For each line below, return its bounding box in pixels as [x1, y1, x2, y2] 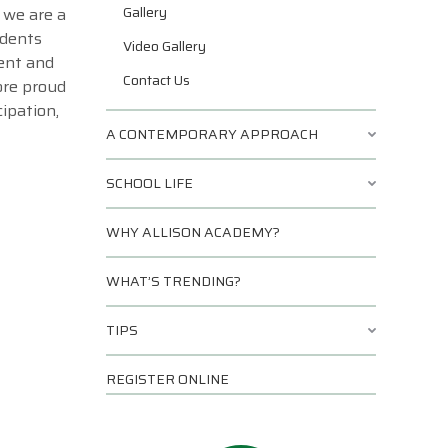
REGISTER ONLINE [106, 368, 229, 391]
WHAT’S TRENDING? [106, 270, 241, 293]
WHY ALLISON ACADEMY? [106, 221, 280, 244]
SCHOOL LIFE [106, 172, 193, 195]
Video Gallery [123, 35, 206, 58]
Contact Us [123, 69, 190, 92]
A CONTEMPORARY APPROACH [106, 123, 318, 146]
